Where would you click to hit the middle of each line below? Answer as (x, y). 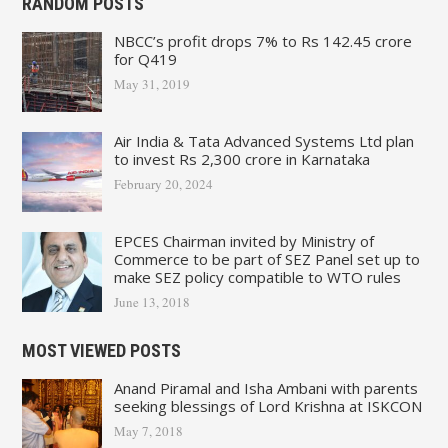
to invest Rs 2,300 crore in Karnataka (241, 158)
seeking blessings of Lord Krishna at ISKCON (267, 405)
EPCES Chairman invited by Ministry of (243, 240)
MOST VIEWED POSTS (101, 350)
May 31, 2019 (151, 83)
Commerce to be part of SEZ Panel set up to (266, 258)
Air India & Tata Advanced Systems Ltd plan (263, 140)
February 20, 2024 (163, 183)
